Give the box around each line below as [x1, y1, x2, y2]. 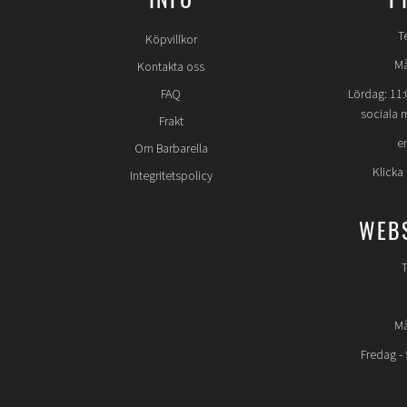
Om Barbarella [134, 140, 208, 159]
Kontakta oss [137, 58, 205, 77]
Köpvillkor [144, 31, 197, 50]
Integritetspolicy [129, 167, 213, 186]
